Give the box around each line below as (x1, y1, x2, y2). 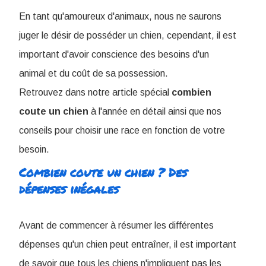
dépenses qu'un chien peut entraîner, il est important (19, 239, 236, 249)
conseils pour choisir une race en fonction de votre (19, 125, 225, 135)
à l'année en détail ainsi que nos (88, 106, 221, 116)
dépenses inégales (19, 180, 119, 197)
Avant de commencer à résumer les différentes (19, 220, 214, 230)
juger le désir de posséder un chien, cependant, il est (19, 30, 236, 40)
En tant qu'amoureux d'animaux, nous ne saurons (19, 11, 221, 21)
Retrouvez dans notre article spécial (19, 87, 172, 97)
